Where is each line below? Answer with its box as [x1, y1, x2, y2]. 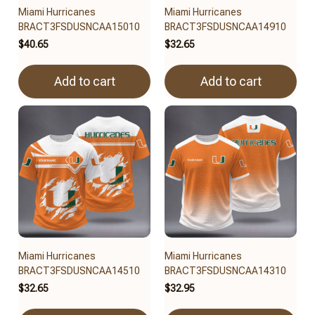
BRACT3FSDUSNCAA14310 [165, 264, 286, 276]
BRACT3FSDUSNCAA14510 [18, 264, 140, 276]
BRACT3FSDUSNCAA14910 [165, 20, 286, 32]
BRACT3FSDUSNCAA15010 [18, 20, 140, 32]
